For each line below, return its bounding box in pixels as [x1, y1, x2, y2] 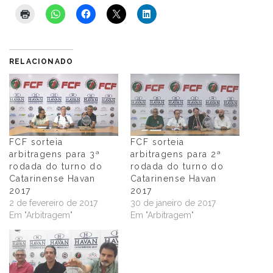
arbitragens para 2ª [130, 149, 222, 160]
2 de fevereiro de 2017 [9, 198, 97, 208]
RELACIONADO [9, 57, 74, 66]
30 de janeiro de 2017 [130, 198, 216, 208]
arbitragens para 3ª [9, 149, 101, 160]
